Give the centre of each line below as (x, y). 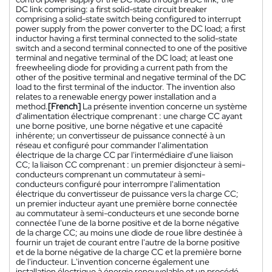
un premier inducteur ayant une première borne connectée (127, 204)
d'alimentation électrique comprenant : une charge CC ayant (129, 116)
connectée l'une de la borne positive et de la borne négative (127, 223)
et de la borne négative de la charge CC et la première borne (129, 252)
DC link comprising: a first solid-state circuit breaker (111, 9)
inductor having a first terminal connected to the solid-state (127, 39)
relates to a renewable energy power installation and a (116, 97)
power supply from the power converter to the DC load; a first (131, 29)
